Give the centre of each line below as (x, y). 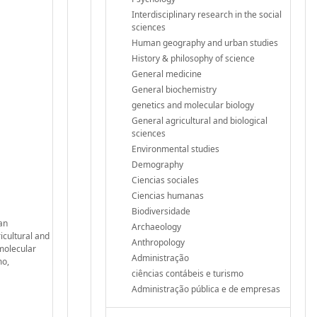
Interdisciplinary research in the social (207, 14)
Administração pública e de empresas (206, 289)
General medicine (167, 74)
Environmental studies (175, 149)
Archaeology (156, 226)
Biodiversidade (161, 211)
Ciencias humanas (168, 195)
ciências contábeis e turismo (188, 273)
